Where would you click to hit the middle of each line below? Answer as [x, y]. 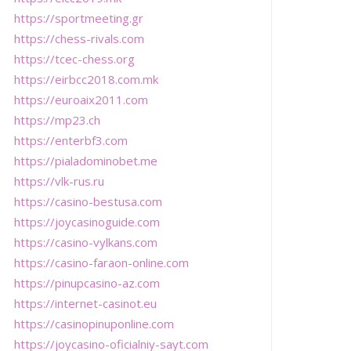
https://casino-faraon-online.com [102, 262]
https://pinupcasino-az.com [87, 282]
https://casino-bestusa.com [89, 201]
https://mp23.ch [58, 119]
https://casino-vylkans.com [86, 242]
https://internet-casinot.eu [86, 303]
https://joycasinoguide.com [87, 221]
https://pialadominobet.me [86, 160]
